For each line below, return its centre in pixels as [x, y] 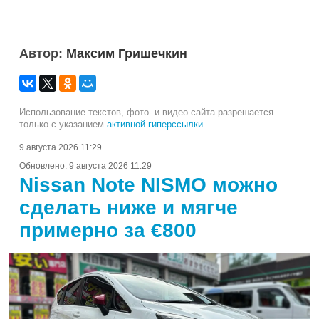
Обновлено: [44, 166]
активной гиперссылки [155, 125]
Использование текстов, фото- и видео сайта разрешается [146, 113]
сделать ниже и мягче [129, 208]
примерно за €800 [108, 231]
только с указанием [63, 125]
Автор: [43, 54]
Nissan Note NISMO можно [148, 185]
